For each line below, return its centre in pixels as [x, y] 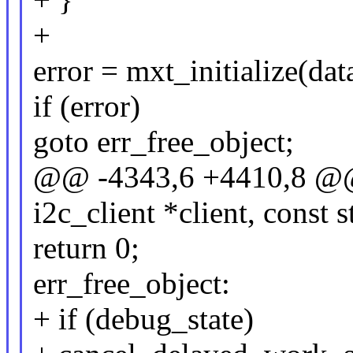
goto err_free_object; [163, 142]
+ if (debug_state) [143, 319]
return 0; [86, 248]
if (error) [86, 106]
